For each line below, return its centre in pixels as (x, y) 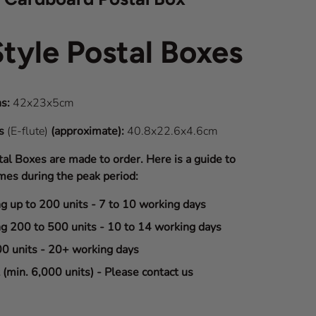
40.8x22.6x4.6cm (173, 131)
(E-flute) (29, 131)
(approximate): (89, 131)
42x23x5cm (42, 103)
